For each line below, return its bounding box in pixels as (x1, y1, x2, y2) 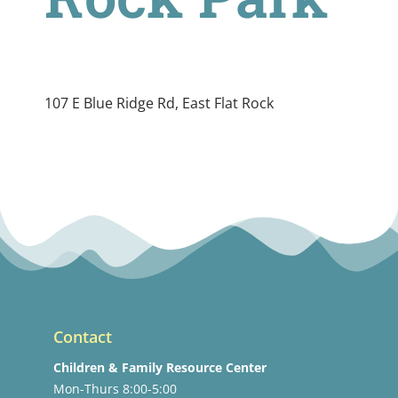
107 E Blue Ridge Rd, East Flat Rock (44, 93, 274, 114)
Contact (53, 326, 112, 348)
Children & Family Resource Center (53, 359, 267, 377)
